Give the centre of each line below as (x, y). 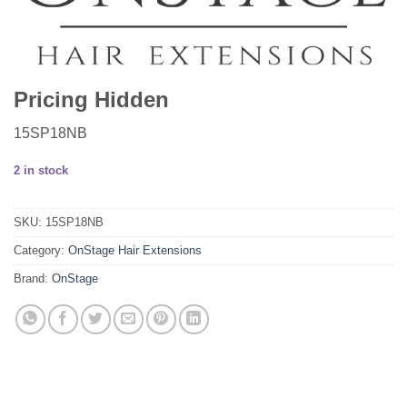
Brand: (33, 279)
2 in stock (41, 170)
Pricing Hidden (91, 100)
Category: (41, 251)
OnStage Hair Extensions (135, 251)
